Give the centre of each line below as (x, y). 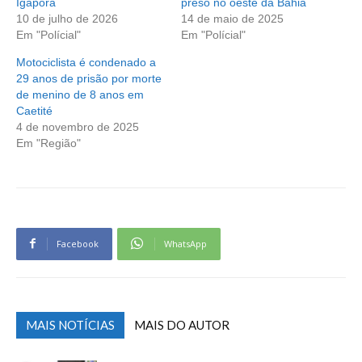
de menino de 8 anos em (80, 94)
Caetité (34, 110)
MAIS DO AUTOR (182, 324)
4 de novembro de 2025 (78, 126)
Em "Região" (48, 143)
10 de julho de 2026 (67, 18)
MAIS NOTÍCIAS (70, 324)
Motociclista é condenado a (86, 62)
